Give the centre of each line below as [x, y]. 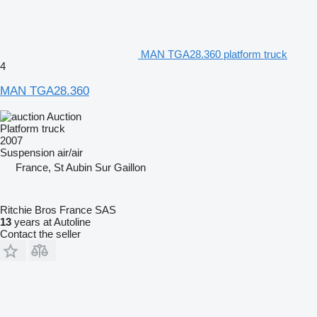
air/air [70, 152]
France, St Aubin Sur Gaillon [81, 167]
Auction [64, 116]
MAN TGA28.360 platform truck [214, 54]
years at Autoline [51, 221]
